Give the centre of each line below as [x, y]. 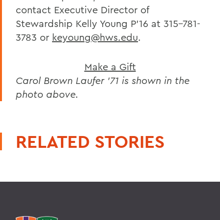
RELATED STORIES [90, 141]
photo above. [47, 94]
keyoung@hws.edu [95, 37]
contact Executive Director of [82, 10]
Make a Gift [110, 67]
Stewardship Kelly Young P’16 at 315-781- [108, 23]
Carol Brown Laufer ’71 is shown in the [103, 80]
